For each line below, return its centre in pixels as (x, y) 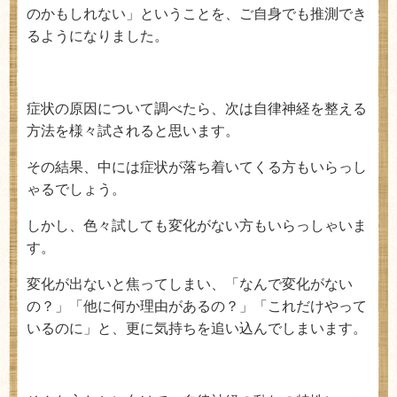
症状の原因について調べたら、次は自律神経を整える (197, 109)
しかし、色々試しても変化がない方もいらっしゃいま (197, 226)
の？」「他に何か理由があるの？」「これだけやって (197, 306)
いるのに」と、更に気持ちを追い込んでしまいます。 (197, 328)
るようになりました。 (97, 36)
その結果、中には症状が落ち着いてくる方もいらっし (197, 167)
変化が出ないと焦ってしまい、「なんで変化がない (190, 284)
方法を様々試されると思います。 (133, 131)
